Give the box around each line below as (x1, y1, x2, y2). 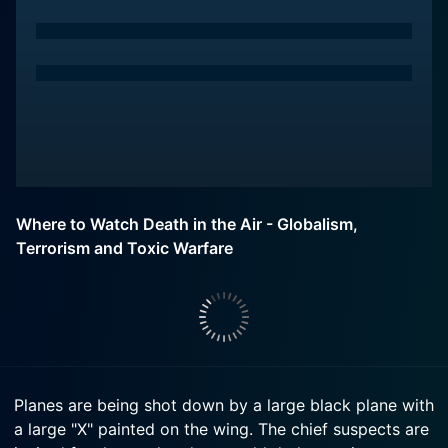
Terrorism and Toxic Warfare (16, 238, 233, 258)
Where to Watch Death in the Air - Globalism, (16, 214, 358, 234)
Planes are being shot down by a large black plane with (14, 395, 434, 415)
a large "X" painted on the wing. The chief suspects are (14, 419, 429, 439)
